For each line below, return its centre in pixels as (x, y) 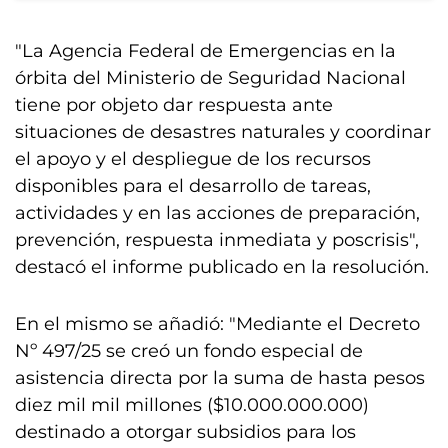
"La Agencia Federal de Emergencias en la (205, 51)
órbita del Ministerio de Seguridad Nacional (210, 78)
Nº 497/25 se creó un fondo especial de (189, 351)
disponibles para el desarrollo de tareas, (193, 186)
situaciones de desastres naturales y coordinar (223, 132)
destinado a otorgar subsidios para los (185, 432)
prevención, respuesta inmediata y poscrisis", (217, 240)
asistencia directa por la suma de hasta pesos (220, 378)
